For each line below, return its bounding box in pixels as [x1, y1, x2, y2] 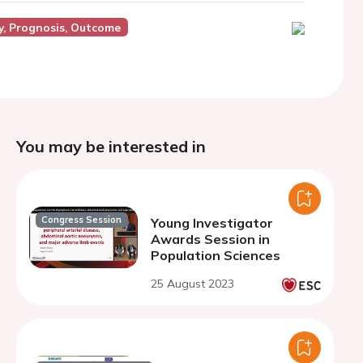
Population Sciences [151, 247, 280, 263]
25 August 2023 [151, 276, 234, 291]
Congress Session [41, 214, 122, 226]
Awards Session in [151, 231, 270, 247]
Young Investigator [151, 215, 273, 231]
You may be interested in [16, 136, 206, 156]
